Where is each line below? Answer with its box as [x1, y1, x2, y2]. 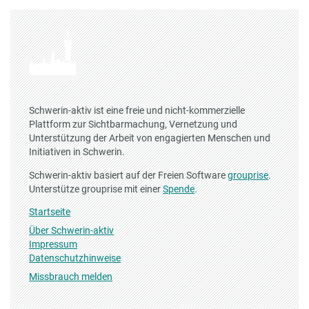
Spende [163, 183, 195, 195]
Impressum [29, 238, 78, 250]
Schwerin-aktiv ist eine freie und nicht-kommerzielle [29, 104, 246, 116]
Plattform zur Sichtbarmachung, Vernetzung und [29, 118, 238, 130]
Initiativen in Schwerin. [29, 146, 126, 157]
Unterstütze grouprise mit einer [29, 183, 163, 195]
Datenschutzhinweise [29, 252, 121, 263]
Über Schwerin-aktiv [29, 224, 114, 236]
